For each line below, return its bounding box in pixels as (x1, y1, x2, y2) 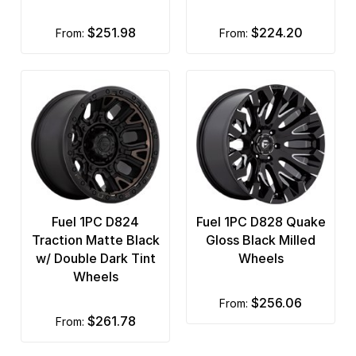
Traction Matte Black (31, 232, 160, 249)
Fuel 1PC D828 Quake (195, 214, 326, 230)
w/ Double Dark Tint (35, 250, 156, 267)
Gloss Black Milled (206, 232, 315, 249)
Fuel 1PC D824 (52, 214, 139, 230)
